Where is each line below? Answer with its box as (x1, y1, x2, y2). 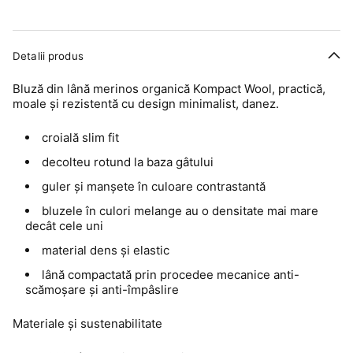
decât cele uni (25, 218, 103, 234)
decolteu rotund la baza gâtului (42, 154, 214, 170)
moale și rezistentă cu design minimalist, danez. (13, 96, 279, 112)
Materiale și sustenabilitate (13, 316, 162, 332)
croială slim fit (42, 130, 119, 146)
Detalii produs (13, 49, 84, 62)
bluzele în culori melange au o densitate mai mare (42, 203, 318, 219)
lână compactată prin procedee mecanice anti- (42, 267, 299, 283)
